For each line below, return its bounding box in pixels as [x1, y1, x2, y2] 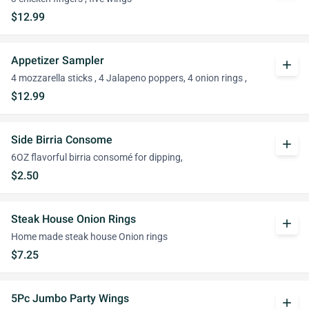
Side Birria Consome [11, 133, 112, 146]
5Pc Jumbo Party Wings [11, 292, 129, 305]
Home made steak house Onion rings [11, 231, 168, 243]
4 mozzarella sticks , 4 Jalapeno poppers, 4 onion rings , [11, 72, 247, 84]
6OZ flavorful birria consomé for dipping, [11, 152, 183, 163]
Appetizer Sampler [11, 54, 104, 67]
